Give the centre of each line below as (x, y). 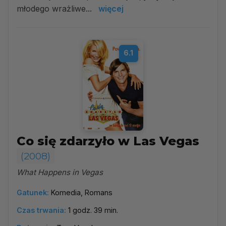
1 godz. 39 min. (93, 210)
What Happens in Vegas (60, 172)
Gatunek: (33, 192)
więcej (111, 9)
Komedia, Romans (82, 192)
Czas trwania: (41, 210)
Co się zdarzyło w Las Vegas (108, 141)
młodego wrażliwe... (55, 9)
